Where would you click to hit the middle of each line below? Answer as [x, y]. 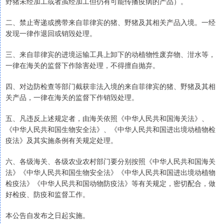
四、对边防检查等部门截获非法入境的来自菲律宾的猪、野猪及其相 [110, 86]
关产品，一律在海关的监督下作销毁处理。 [72, 97]
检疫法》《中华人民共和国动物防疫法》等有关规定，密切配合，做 [110, 183]
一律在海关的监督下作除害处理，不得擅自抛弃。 [82, 65]
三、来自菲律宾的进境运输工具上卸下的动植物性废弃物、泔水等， [110, 54]
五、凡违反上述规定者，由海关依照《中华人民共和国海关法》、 [107, 118]
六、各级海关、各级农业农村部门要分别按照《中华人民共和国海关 [110, 161]
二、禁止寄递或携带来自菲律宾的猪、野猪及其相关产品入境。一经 [110, 22]
